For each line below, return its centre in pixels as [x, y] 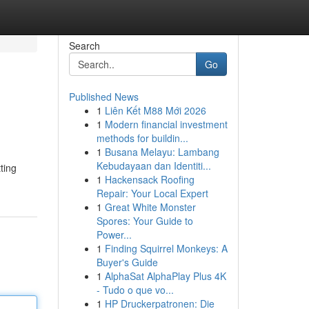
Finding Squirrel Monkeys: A [166, 248]
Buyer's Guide [127, 262]
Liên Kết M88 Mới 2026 [155, 110]
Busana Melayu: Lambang [162, 152]
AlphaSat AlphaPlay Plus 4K [165, 276]
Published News [103, 97]
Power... [114, 235]
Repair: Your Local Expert [152, 193]
